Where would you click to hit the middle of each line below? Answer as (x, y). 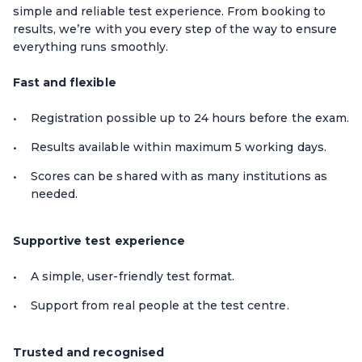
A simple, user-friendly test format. (133, 276)
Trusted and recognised (88, 352)
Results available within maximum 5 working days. (179, 147)
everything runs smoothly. (90, 46)
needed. (55, 194)
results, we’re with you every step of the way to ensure (175, 29)
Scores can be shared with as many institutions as (179, 176)
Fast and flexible (65, 82)
